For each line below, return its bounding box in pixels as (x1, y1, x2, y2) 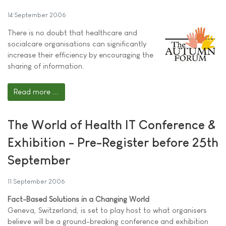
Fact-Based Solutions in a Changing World (8, 194, 149, 203)
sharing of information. (8, 62, 84, 70)
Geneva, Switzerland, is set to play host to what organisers (8, 205, 207, 214)
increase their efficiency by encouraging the (8, 50, 153, 59)
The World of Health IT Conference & (8, 117, 216, 132)
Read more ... (14, 87, 59, 96)
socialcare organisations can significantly (8, 39, 146, 48)
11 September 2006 (8, 177, 65, 185)
